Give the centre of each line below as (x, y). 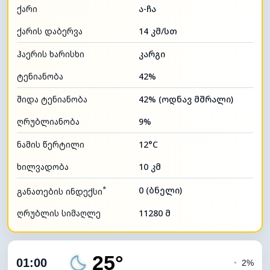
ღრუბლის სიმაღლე (59, 213)
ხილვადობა (43, 166)
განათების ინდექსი (60, 191)
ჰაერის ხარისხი (51, 54)
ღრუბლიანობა (48, 121)
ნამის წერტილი (51, 144)
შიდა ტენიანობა (52, 99)
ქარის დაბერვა (50, 31)
